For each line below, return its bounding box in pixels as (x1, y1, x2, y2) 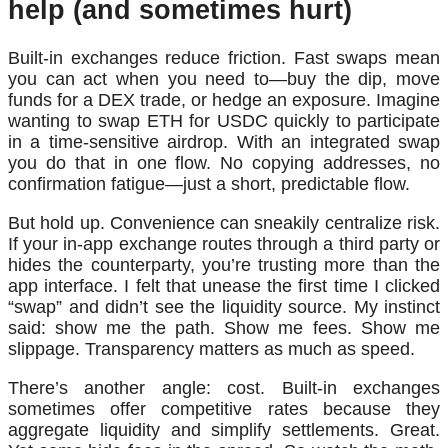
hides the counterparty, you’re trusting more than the (8, 255, 440, 276)
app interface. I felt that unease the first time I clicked (8, 276, 440, 297)
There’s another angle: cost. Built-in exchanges (8, 378, 440, 399)
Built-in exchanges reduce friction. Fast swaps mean (8, 48, 440, 69)
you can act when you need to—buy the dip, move (8, 69, 440, 90)
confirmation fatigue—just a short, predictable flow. (8, 174, 410, 195)
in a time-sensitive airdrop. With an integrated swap (8, 132, 440, 153)
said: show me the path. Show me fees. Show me (8, 318, 440, 339)
